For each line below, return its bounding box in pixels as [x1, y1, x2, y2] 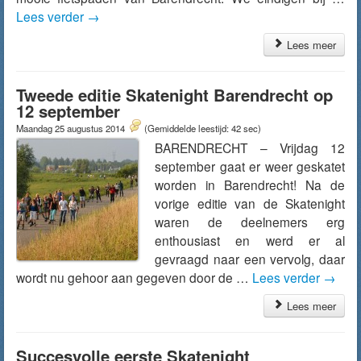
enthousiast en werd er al [155, 231, 345, 249]
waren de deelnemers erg [155, 213, 345, 230]
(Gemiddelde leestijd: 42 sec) [144, 122, 261, 135]
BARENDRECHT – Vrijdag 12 [155, 139, 345, 156]
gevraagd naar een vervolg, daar [155, 250, 345, 268]
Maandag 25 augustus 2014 [16, 122, 127, 135]
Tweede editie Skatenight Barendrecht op [16, 83, 333, 106]
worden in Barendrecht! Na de [155, 176, 345, 193]
